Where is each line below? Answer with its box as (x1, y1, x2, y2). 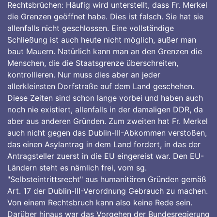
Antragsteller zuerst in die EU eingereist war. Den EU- (7, 151, 204, 161)
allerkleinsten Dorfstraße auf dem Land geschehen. (7, 81, 194, 91)
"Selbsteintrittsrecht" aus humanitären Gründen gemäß (7, 174, 206, 184)
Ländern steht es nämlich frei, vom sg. (7, 163, 147, 172)
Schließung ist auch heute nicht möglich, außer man (7, 35, 196, 45)
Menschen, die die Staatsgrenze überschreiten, (7, 58, 178, 68)
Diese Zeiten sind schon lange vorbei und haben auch (7, 93, 203, 103)
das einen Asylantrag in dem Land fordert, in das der (7, 139, 201, 149)
